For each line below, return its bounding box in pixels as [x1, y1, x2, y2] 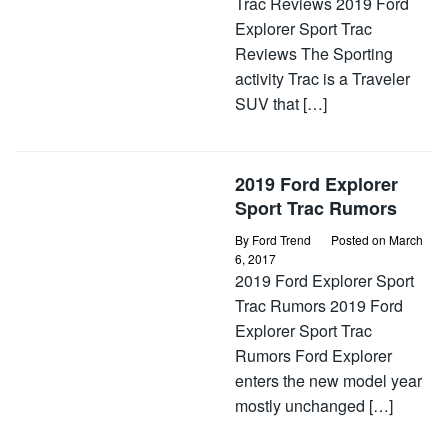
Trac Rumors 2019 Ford [235, 294, 403, 317]
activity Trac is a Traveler [235, 67, 410, 90]
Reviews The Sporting [235, 42, 393, 65]
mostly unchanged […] [235, 394, 393, 417]
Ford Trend [252, 231, 311, 248]
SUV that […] [235, 92, 327, 115]
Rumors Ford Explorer [235, 344, 392, 367]
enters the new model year [235, 369, 422, 392]
